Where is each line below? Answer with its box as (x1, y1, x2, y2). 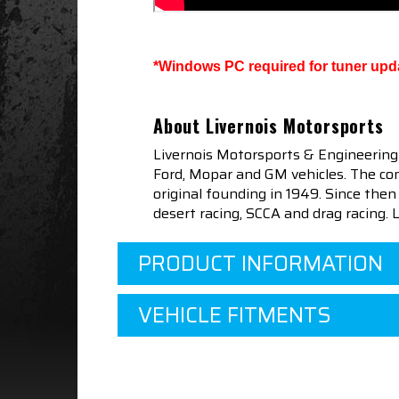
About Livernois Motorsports (153, 112, 384, 140)
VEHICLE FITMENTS (138, 298, 331, 333)
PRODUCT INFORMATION (138, 247, 383, 281)
